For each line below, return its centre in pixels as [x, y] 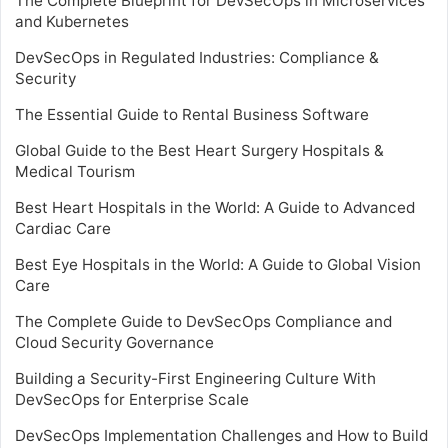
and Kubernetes [72, 21]
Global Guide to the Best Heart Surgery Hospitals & [199, 150]
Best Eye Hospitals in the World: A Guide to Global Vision [218, 264]
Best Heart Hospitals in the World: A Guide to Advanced [215, 207]
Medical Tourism [75, 171]
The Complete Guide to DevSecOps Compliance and [203, 321]
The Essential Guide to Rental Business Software [192, 114]
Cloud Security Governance [114, 342]
